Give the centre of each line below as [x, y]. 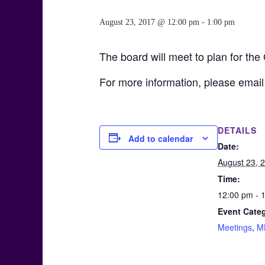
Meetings [235, 227]
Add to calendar [161, 139]
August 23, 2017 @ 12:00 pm [149, 22]
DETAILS [237, 130]
